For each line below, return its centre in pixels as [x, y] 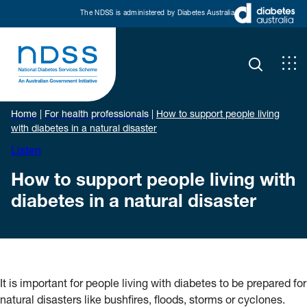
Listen [26, 152]
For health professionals [97, 115]
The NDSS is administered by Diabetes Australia [157, 13]
